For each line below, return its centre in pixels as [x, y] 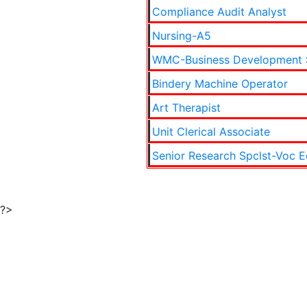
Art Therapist [186, 108]
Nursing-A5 [181, 36]
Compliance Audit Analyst [219, 12]
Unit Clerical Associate [211, 132]
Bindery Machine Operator [220, 84]
